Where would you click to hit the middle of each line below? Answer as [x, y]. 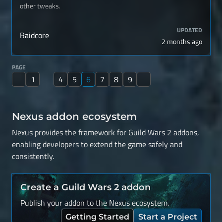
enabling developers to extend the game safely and [97, 144]
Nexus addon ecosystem [74, 116]
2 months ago [182, 41]
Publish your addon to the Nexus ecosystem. [95, 203]
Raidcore [34, 35]
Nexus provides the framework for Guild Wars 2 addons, [106, 132]
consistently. [33, 156]
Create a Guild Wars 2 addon [85, 187]
